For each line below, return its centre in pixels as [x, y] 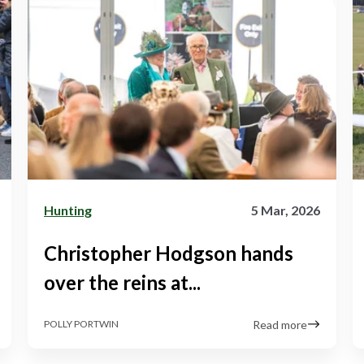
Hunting [68, 210]
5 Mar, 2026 [286, 210]
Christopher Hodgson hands [169, 253]
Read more [280, 324]
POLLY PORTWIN [81, 324]
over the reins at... [122, 282]
